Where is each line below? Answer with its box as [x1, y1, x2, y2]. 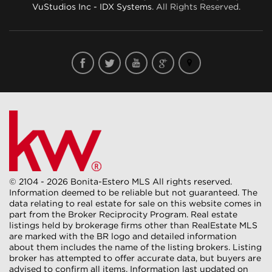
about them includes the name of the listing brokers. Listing [9, 242, 262, 251]
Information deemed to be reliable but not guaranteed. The [9, 188, 257, 197]
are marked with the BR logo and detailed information [9, 231, 237, 240]
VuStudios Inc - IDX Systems [32, 2, 152, 11]
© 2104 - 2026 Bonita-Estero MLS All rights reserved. [9, 177, 232, 186]
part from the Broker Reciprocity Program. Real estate [9, 209, 237, 219]
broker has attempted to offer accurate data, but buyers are [9, 253, 261, 262]
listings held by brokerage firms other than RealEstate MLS [9, 220, 257, 229]
